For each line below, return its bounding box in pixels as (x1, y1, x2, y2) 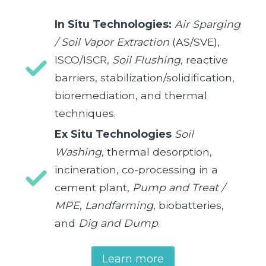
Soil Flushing (112, 53, 180, 66)
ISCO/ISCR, (55, 53, 112, 66)
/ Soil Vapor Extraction (55, 35, 169, 48)
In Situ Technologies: (55, 17, 172, 30)
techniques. (55, 106, 116, 119)
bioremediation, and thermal (55, 88, 207, 102)
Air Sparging (175, 17, 240, 30)
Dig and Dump (78, 216, 158, 229)
